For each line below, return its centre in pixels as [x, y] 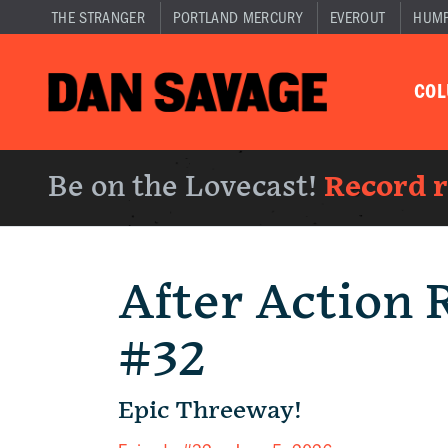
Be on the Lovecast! [186, 187]
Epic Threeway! [210, 410]
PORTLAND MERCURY [237, 18]
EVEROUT [357, 18]
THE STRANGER [98, 18]
